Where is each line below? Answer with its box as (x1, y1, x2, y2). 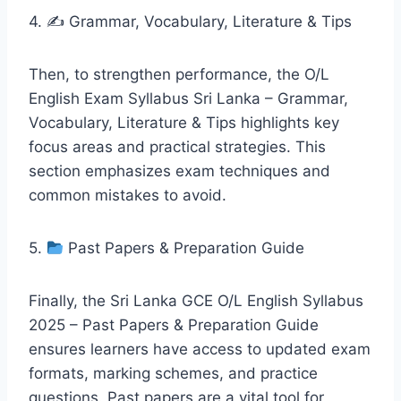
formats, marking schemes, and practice (29, 363, 318, 382)
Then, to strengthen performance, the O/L (29, 64, 329, 83)
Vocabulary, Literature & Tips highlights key (29, 113, 339, 132)
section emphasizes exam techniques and (29, 161, 330, 180)
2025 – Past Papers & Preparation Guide (29, 315, 319, 334)
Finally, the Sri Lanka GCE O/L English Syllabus (29, 291, 363, 310)
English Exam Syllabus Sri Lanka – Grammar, (29, 89, 348, 107)
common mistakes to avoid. (29, 185, 226, 204)
